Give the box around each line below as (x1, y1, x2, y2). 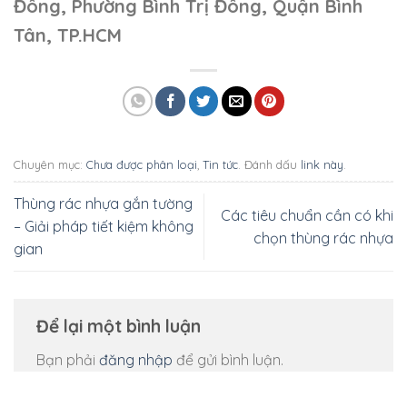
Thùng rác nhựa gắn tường (14, 194, 193, 213)
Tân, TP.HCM (14, 23, 122, 46)
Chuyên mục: (14, 157, 86, 173)
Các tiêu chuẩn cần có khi (221, 205, 393, 224)
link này (301, 157, 343, 173)
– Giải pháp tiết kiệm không (14, 217, 194, 236)
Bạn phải (36, 350, 99, 369)
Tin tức (203, 157, 238, 173)
